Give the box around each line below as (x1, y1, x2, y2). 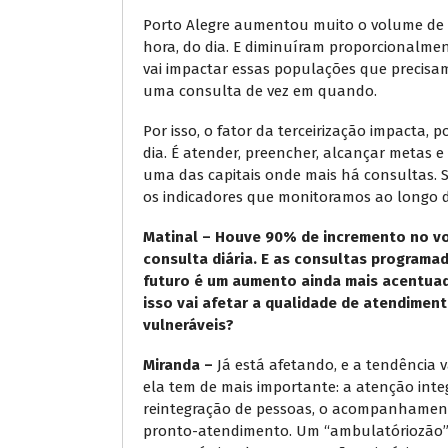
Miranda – (143, 355, 213, 374)
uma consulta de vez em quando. (143, 81, 377, 100)
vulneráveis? (143, 315, 238, 334)
